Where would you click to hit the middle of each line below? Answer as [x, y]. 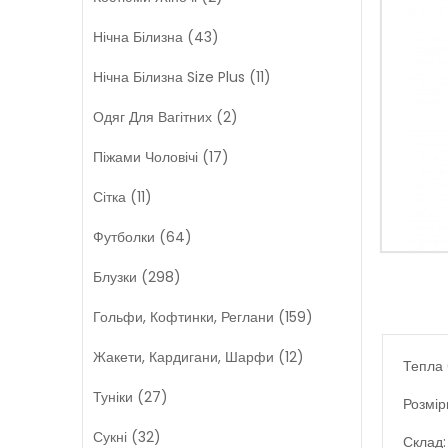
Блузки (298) [137, 276]
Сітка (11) [122, 196]
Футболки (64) [142, 236]
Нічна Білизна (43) [156, 36]
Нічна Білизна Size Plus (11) [182, 76]
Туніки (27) [130, 396]
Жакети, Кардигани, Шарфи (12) [198, 356]
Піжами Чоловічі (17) [161, 156]
